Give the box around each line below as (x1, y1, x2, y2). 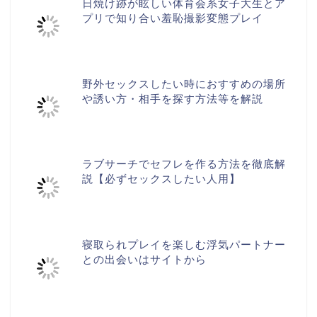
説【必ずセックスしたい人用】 (82, 173, 241, 185)
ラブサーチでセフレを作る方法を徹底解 (82, 158, 287, 171)
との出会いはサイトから (82, 253, 207, 265)
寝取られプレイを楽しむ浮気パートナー (82, 238, 287, 250)
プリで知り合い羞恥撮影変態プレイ (82, 11, 264, 24)
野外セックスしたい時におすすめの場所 (82, 77, 287, 90)
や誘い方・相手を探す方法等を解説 (82, 92, 264, 105)
